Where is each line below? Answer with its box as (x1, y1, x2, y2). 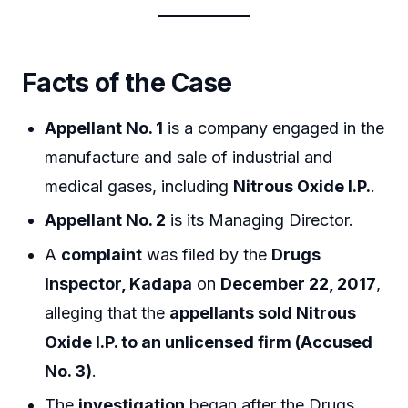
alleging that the (45, 302, 170, 322)
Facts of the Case (22, 67, 232, 99)
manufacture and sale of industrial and (45, 147, 333, 167)
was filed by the (142, 244, 272, 264)
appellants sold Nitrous (169, 302, 357, 322)
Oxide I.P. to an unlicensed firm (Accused (45, 331, 373, 352)
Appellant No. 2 (45, 210, 167, 230)
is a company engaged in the (163, 117, 385, 138)
